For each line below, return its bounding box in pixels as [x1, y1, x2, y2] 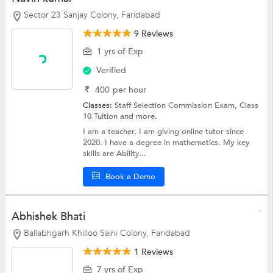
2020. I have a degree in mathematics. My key [83, 136, 250, 148]
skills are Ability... [83, 147, 147, 159]
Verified [96, 64, 127, 76]
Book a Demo [105, 171, 156, 182]
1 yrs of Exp [97, 45, 144, 57]
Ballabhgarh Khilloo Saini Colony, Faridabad [23, 227, 190, 239]
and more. [120, 110, 158, 122]
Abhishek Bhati [11, 209, 85, 225]
